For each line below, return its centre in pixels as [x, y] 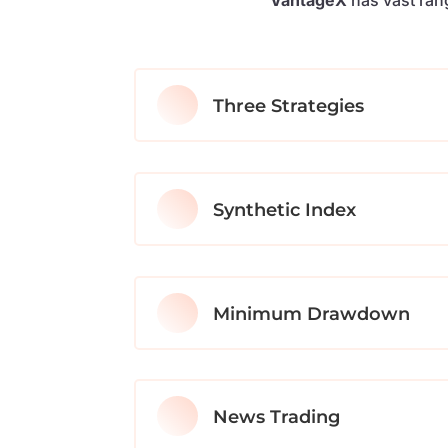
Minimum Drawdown [311, 313]
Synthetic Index [284, 210]
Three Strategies [288, 106]
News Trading [276, 417]
